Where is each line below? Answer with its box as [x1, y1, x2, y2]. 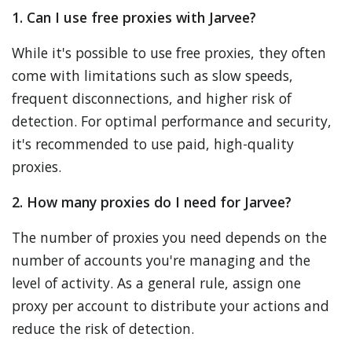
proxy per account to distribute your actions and [12, 296, 329, 315]
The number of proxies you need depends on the [12, 228, 327, 247]
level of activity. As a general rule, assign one [12, 273, 301, 292]
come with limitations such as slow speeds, [12, 66, 293, 85]
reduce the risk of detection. [12, 319, 194, 338]
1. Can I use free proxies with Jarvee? [12, 8, 256, 27]
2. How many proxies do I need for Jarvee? [12, 192, 291, 211]
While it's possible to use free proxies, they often [12, 43, 326, 62]
